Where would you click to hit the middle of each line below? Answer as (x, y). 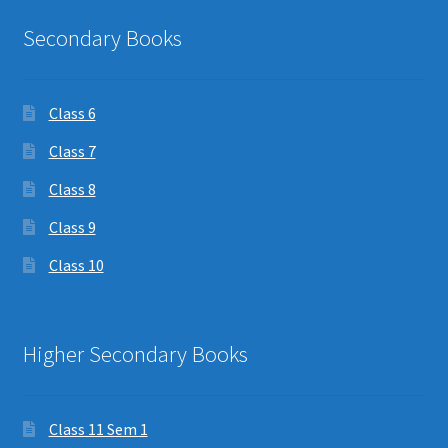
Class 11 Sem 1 (98, 428)
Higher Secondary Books (135, 353)
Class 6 (72, 113)
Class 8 (72, 189)
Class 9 (72, 227)
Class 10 (76, 265)
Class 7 (72, 151)
